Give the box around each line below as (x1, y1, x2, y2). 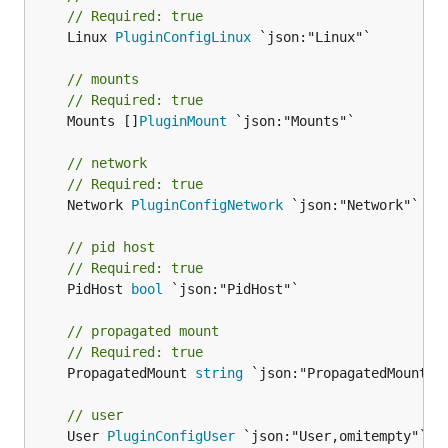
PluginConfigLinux (115, 29, 251, 45)
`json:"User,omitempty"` (235, 428, 427, 444)
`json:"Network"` (283, 197, 419, 213)
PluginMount (139, 113, 227, 129)
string (195, 365, 243, 381)
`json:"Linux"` (251, 29, 371, 45)
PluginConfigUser (107, 428, 235, 444)
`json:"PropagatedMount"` (243, 365, 443, 381)
